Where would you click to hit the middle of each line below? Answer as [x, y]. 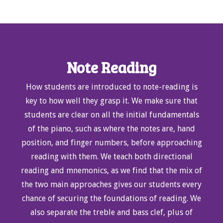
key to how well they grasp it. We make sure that [111, 101]
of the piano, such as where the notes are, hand [111, 129]
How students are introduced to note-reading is [111, 87]
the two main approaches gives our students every [111, 185]
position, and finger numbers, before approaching [111, 143]
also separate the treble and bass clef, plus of [111, 213]
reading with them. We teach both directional [111, 157]
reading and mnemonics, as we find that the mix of [111, 171]
